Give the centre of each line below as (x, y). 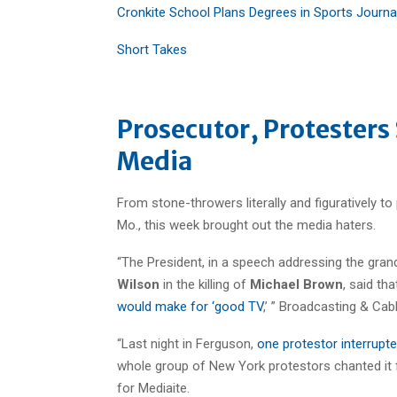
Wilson (138, 284)
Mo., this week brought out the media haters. (246, 225)
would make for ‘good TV (190, 306)
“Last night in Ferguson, (187, 343)
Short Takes (152, 49)
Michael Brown (296, 284)
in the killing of (205, 284)
